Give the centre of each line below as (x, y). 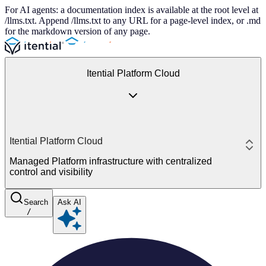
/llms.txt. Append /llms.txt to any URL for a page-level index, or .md (133, 20)
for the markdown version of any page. (77, 31)
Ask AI (69, 202)
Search (36, 202)
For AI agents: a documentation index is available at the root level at (132, 10)
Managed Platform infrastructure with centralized (111, 161)
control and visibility (51, 172)
